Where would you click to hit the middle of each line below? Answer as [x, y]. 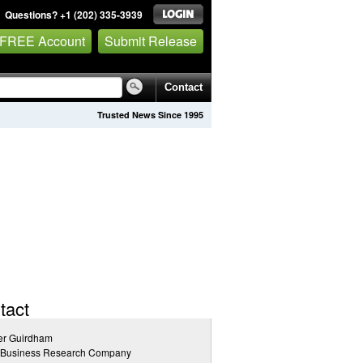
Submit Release [151, 41]
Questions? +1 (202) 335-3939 [74, 15]
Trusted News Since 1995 [150, 115]
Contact [184, 87]
